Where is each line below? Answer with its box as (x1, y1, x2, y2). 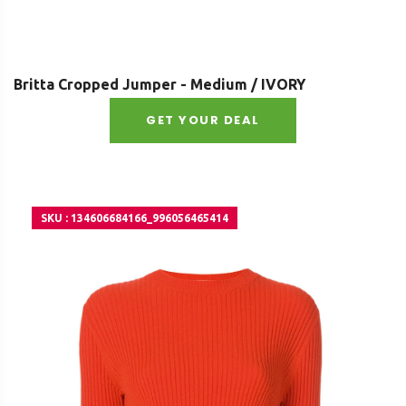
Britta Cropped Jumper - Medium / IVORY (14, 76, 305, 93)
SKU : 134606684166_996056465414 (41, 212, 228, 225)
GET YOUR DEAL (146, 111, 260, 130)
